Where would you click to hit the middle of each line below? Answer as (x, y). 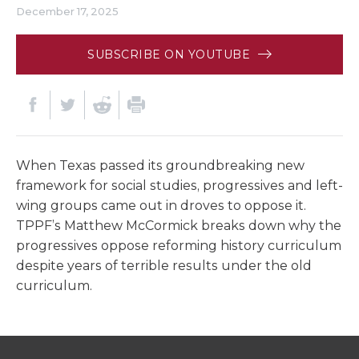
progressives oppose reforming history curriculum (179, 245)
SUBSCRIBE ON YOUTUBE (171, 54)
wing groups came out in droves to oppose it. (161, 205)
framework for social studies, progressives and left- (179, 185)
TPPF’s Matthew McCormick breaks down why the (179, 225)
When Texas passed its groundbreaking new (160, 165)
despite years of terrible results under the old (164, 265)
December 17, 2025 (67, 11)
